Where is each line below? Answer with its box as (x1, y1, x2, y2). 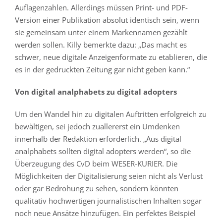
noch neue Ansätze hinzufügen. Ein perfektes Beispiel (15, 208, 196, 219)
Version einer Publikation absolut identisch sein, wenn (15, 15, 199, 25)
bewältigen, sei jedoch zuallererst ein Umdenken (15, 121, 180, 132)
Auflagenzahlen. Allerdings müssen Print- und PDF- (15, 2, 188, 13)
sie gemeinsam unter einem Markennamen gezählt (15, 27, 187, 38)
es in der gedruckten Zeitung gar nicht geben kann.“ (15, 64, 190, 75)
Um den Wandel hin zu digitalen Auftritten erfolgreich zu (15, 109, 207, 119)
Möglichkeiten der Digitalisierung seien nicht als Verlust (15, 171, 203, 181)
